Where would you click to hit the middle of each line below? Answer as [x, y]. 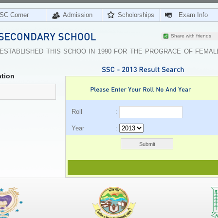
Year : [95, 128]
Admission [78, 15]
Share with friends [191, 36]
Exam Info [193, 15]
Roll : [95, 112]
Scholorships [136, 15]
